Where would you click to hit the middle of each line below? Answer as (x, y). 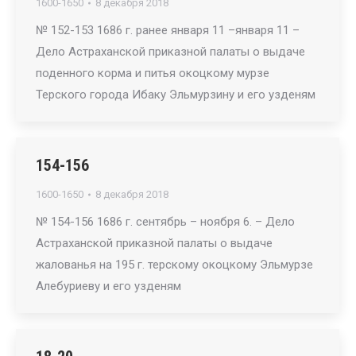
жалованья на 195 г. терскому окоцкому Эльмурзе (174, 265)
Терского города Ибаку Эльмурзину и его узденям (176, 95)
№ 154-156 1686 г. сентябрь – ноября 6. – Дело (165, 222)
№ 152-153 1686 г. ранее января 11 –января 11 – (168, 30)
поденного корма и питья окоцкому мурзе (153, 73)
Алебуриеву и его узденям (108, 286)
